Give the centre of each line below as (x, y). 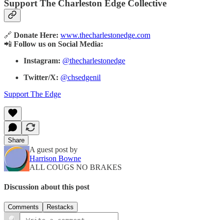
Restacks (60, 207)
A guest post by (54, 150)
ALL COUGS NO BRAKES (76, 167)
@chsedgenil (81, 78)
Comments (23, 207)
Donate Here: (36, 35)
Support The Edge (32, 94)
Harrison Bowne (55, 159)
